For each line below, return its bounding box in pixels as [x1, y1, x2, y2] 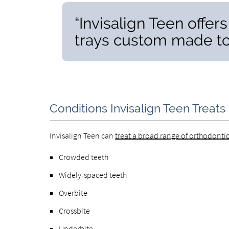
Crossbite [59, 205, 90, 216]
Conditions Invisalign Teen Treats [50, 101, 226, 115]
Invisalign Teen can [50, 130, 116, 141]
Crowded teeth [59, 151, 109, 162]
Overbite [59, 187, 88, 198]
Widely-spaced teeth [59, 169, 127, 180]
